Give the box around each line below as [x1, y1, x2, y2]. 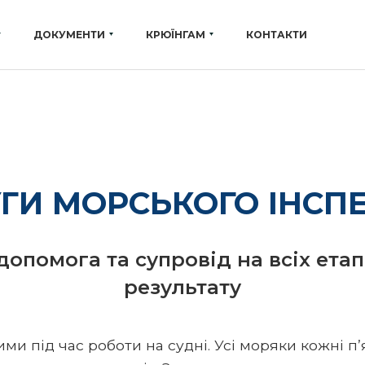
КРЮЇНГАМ [146, 29, 205, 41]
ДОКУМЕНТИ [33, 29, 105, 41]
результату [124, 275, 241, 299]
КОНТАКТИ [246, 29, 307, 41]
